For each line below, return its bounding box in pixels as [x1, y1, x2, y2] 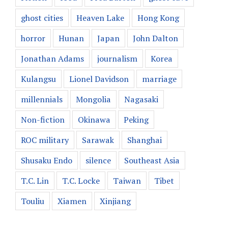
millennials [21, 93, 63, 105]
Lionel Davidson [69, 73, 129, 84]
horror [21, 32, 45, 44]
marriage [142, 73, 177, 84]
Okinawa [78, 113, 110, 125]
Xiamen [58, 195, 87, 207]
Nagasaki [124, 93, 158, 105]
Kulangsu [21, 73, 56, 84]
